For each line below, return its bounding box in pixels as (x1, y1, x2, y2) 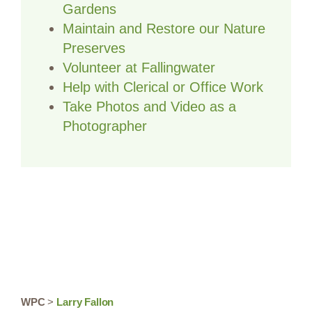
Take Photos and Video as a (63, 98, 236, 114)
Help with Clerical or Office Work (63, 79, 263, 95)
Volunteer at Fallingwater (63, 59, 215, 75)
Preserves (63, 40, 125, 56)
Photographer (63, 118, 147, 134)
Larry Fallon (56, 295, 114, 308)
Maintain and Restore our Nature (63, 20, 265, 36)
